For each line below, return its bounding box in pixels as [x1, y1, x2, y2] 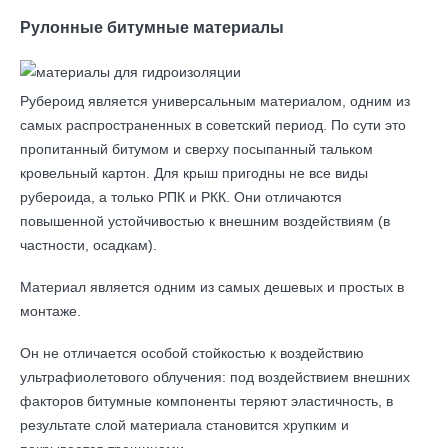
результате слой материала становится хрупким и [20, 417, 349, 433]
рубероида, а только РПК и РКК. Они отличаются [20, 189, 342, 205]
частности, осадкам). [20, 237, 157, 253]
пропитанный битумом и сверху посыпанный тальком [20, 141, 373, 157]
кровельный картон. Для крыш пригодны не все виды [20, 165, 368, 181]
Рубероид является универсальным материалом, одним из [20, 93, 410, 109]
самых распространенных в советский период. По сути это [20, 117, 406, 133]
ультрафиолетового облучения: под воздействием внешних [20, 369, 410, 385]
